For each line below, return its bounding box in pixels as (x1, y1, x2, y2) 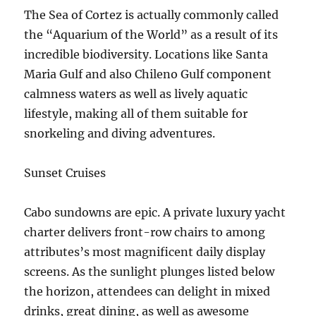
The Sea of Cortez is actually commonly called (24, 8, 279, 22)
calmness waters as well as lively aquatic (24, 87, 248, 101)
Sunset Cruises (24, 166, 107, 180)
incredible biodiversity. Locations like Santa (24, 47, 269, 61)
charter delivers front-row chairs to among (24, 225, 266, 239)
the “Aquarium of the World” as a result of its (24, 28, 279, 42)
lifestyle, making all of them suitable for (24, 107, 248, 121)
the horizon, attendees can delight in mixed (24, 284, 271, 298)
